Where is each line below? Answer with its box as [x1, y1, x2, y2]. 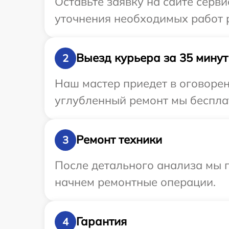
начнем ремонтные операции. [55, 174, 216, 189]
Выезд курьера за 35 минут [76, 51, 228, 65]
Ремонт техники [76, 132, 162, 147]
